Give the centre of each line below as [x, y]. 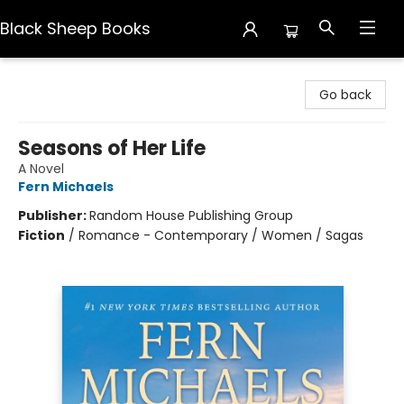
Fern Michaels [66, 187]
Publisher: [54, 216]
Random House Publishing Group [191, 216]
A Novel [41, 169]
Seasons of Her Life [112, 148]
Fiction [41, 235]
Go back [345, 95]
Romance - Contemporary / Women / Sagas [221, 235]
